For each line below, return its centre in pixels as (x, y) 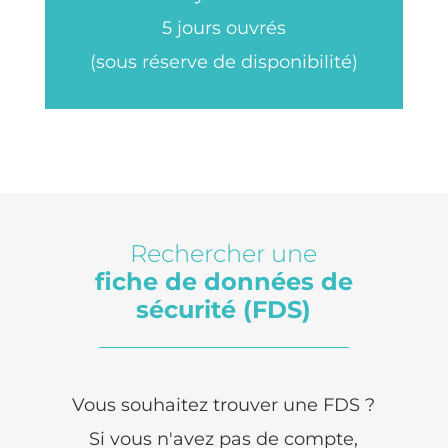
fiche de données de (223, 281)
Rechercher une (224, 253)
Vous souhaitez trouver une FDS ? (224, 404)
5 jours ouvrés (223, 27)
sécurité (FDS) (224, 309)
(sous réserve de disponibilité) (223, 61)
